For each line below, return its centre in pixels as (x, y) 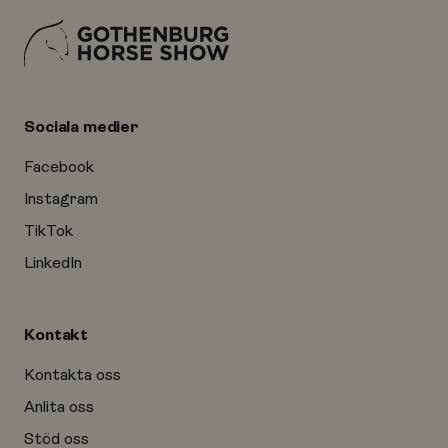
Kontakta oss (72, 374)
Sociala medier (81, 126)
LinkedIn (53, 262)
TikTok (48, 230)
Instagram (61, 198)
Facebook (59, 166)
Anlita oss (59, 406)
